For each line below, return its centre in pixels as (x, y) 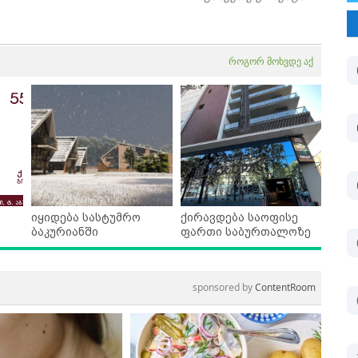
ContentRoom (285, 288)
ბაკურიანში (65, 232)
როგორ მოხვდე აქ (271, 62)
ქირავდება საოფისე (239, 218)
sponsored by (224, 288)
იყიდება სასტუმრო (86, 218)
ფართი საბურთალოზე (245, 232)
